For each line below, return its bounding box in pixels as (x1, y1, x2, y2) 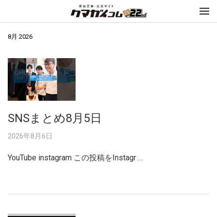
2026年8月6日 (8, 131, 53, 140)
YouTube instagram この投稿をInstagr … (8, 153, 143, 162)
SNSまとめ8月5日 (8, 111, 102, 125)
